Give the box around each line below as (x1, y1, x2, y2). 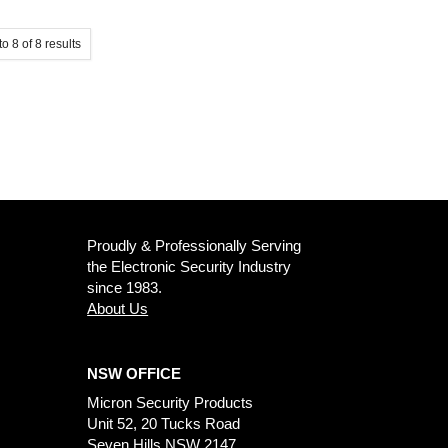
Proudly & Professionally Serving (87, 236, 302, 254)
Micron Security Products (87, 393, 254, 411)
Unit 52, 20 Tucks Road (87, 414, 241, 432)
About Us (87, 299, 149, 317)
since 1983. (87, 278, 163, 296)
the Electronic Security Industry (87, 257, 292, 275)
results (42, 36, 81, 51)
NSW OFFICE (87, 364, 182, 382)
